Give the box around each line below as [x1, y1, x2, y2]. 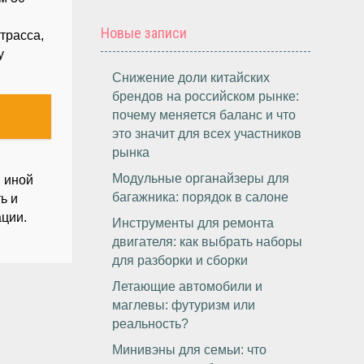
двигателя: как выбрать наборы [112, 235, 303, 249]
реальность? [112, 317, 189, 331]
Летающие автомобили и [112, 279, 263, 293]
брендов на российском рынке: [112, 89, 300, 103]
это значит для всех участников [112, 127, 302, 141]
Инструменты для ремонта [112, 216, 275, 230]
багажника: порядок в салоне [112, 190, 289, 204]
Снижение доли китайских [112, 71, 271, 84]
